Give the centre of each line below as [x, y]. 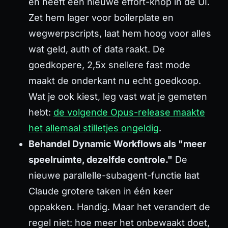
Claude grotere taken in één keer [101, 191]
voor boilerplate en [131, 17]
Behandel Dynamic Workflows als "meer [117, 144]
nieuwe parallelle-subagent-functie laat [114, 175]
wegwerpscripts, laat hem [86, 33]
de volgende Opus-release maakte [129, 112]
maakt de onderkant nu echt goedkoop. [115, 80]
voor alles [189, 33]
